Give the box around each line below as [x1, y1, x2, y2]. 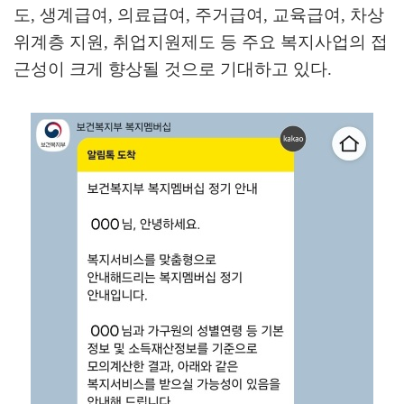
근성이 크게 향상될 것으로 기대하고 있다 [14, 60, 327, 79]
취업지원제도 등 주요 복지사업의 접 [113, 32, 388, 52]
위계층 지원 [14, 32, 104, 52]
